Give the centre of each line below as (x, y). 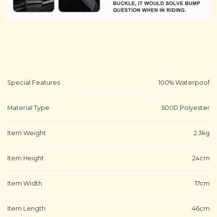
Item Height (26, 158)
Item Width (25, 184)
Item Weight (27, 133)
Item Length (26, 209)
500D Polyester (186, 108)
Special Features (34, 83)
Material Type (28, 108)
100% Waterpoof (184, 83)
